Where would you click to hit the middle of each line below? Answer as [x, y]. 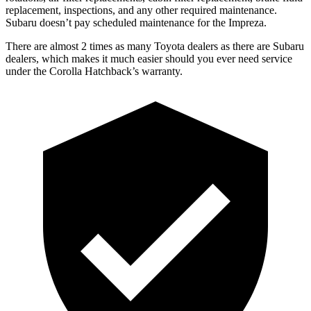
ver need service [257, 58]
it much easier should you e [160, 58]
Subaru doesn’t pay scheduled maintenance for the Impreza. [136, 22]
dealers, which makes [52, 58]
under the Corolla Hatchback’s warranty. [94, 71]
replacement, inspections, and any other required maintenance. [141, 10]
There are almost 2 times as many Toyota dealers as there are [139, 46]
